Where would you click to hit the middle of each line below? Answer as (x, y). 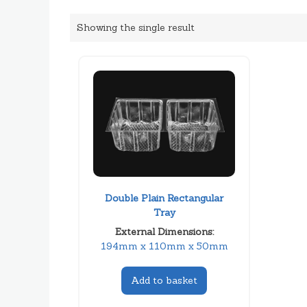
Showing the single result (136, 27)
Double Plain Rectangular (164, 198)
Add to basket (164, 280)
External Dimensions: (164, 231)
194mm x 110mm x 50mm (164, 246)
